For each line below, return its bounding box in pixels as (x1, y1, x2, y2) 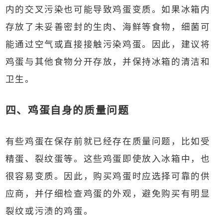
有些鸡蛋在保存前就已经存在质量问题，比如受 (5, 136, 211, 147)
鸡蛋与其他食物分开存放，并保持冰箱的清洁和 (5, 56, 211, 67)
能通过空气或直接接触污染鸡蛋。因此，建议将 (5, 38, 211, 49)
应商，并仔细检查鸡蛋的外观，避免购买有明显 (5, 188, 211, 199)
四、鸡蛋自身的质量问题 (5, 104, 129, 116)
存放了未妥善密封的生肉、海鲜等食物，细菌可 (5, 21, 211, 32)
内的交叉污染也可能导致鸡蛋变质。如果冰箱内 (5, 3, 211, 14)
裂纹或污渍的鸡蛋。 (5, 206, 94, 217)
